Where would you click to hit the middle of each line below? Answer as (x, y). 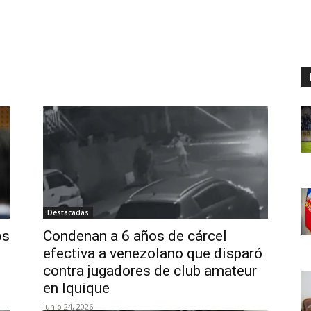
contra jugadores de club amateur (150, 271)
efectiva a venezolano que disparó (153, 253)
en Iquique (76, 288)
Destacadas (68, 212)
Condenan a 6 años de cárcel (135, 236)
